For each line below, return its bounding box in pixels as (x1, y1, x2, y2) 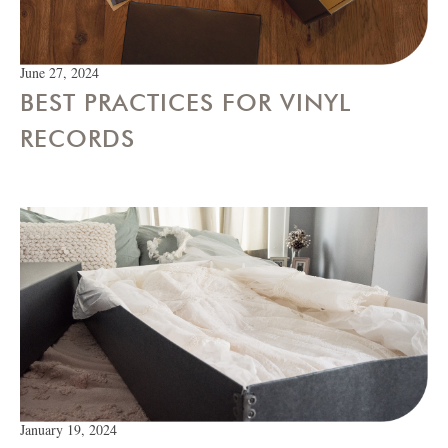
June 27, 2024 (20, 63, 99, 83)
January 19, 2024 (20, 419, 117, 439)
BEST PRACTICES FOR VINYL (20, 88, 351, 118)
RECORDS (20, 124, 135, 154)
